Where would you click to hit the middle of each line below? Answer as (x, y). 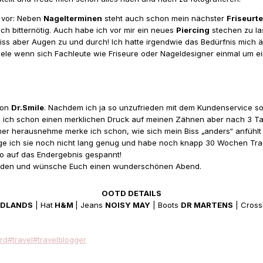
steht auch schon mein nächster (165, 18)
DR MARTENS (207, 205)
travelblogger (62, 239)
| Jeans (90, 205)
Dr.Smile (28, 107)
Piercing (193, 30)
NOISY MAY (127, 205)
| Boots (165, 205)
